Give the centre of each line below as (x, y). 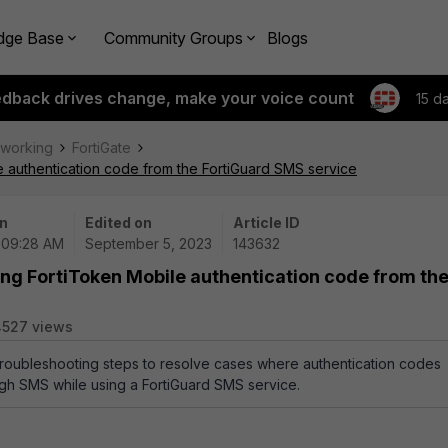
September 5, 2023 (148, 243)
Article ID (266, 222)
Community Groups (173, 37)
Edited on (118, 222)
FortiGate (101, 147)
